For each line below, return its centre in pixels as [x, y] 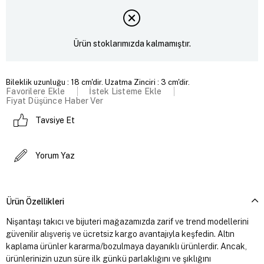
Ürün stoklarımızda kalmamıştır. [132, 44]
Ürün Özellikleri [35, 201]
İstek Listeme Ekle [126, 91]
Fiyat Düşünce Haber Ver [55, 100]
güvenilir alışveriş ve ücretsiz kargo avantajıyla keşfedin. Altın [120, 234]
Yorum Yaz [55, 155]
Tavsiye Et [55, 120]
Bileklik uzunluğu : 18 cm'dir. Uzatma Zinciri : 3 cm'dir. [98, 82]
